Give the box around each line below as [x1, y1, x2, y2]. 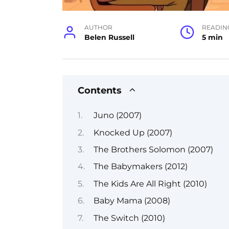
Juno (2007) [93, 110, 142, 121]
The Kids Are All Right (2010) [93, 178, 207, 189]
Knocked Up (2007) [93, 127, 172, 138]
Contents [78, 84, 122, 96]
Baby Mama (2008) [93, 196, 170, 206]
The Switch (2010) [93, 213, 165, 223]
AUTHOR [84, 24, 113, 31]
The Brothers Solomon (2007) [93, 144, 213, 154]
